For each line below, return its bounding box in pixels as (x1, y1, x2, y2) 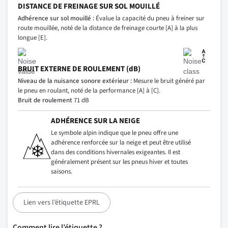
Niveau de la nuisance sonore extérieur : (18, 76, 132, 86)
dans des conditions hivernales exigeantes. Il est (51, 148, 180, 157)
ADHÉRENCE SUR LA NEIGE (51, 116, 140, 127)
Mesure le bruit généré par (132, 76, 205, 86)
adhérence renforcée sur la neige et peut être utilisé (51, 138, 191, 148)
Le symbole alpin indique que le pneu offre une (51, 128, 178, 138)
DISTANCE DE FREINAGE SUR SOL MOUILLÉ (18, 1, 160, 12)
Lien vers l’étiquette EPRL (23, 197, 100, 208)
